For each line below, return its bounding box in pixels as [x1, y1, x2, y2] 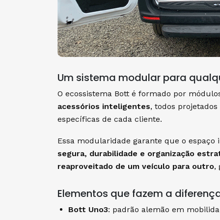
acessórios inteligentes [57, 101, 150, 111]
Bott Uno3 [68, 204, 108, 214]
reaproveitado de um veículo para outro [57, 161, 214, 171]
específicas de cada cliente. [57, 114, 162, 124]
